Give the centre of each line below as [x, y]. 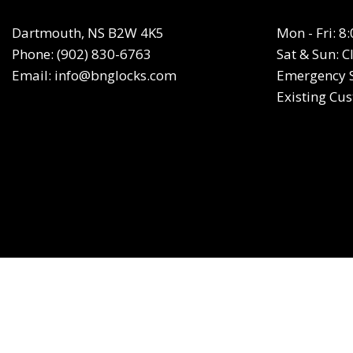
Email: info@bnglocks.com [94, 76]
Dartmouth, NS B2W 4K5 [88, 33]
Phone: [34, 54]
